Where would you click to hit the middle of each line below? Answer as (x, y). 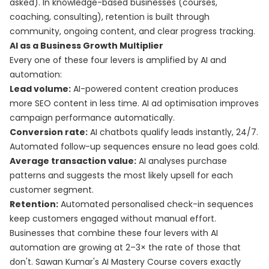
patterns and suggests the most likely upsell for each (121, 175)
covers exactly (209, 262)
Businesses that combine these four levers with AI (114, 233)
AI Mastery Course (139, 262)
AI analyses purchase (182, 161)
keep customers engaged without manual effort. (113, 219)
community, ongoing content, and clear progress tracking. (132, 31)
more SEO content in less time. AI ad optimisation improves (134, 103)
